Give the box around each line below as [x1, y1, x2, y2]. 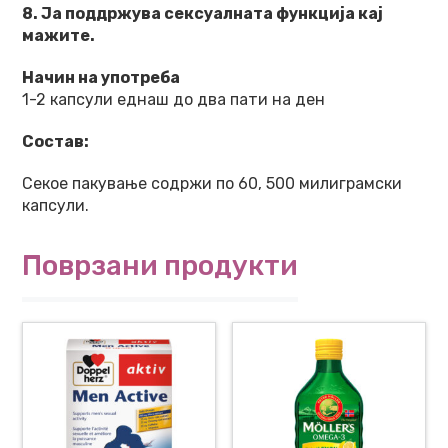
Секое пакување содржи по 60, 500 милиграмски [22, 174, 402, 193]
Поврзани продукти [22, 249, 298, 282]
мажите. [22, 26, 95, 45]
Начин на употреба [22, 68, 180, 87]
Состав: [22, 132, 89, 151]
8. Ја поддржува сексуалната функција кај [22, 4, 383, 23]
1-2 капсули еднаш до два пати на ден [22, 90, 325, 109]
